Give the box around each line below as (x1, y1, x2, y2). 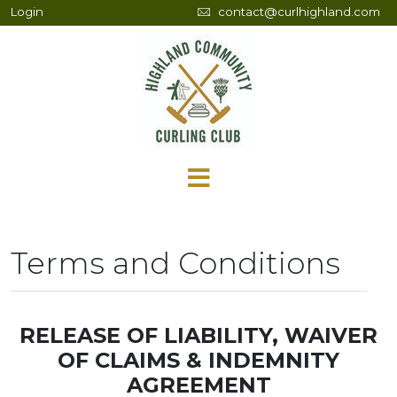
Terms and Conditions (11, 245, 340, 281)
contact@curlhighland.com (217, 4, 380, 19)
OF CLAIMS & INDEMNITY (58, 347, 339, 373)
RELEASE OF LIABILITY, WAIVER (19, 323, 378, 348)
